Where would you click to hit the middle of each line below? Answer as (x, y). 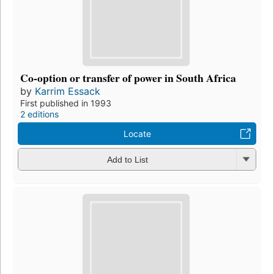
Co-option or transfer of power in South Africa (128, 77)
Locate (137, 133)
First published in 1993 (66, 103)
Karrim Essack (68, 91)
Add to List (127, 160)
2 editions (39, 114)
